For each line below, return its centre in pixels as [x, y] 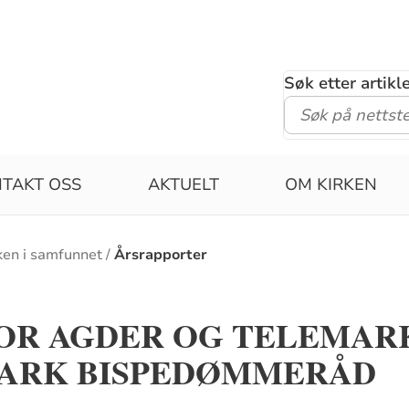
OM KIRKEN [331, 184]
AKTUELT [183, 184]
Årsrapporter [161, 254]
